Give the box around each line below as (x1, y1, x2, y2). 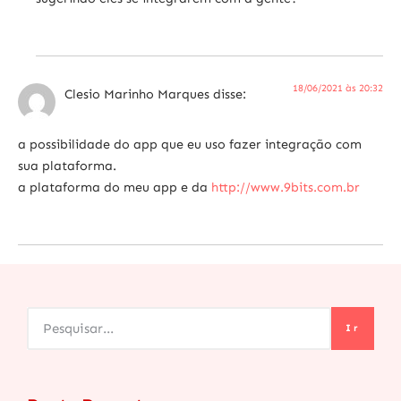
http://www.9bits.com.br (211, 179, 360, 196)
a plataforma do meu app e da (18, 179, 211, 196)
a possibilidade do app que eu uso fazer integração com (18, 136, 362, 153)
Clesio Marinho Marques (64, 85, 209, 102)
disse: (213, 85, 246, 102)
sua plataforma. (18, 158, 116, 175)
